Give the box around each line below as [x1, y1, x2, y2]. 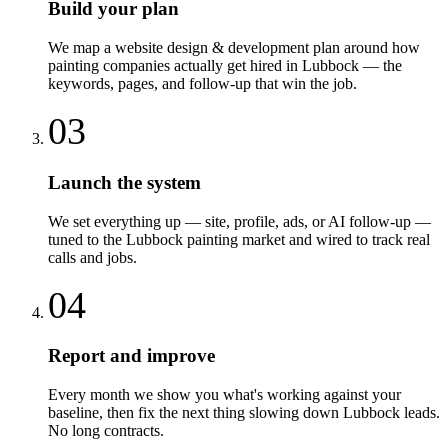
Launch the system [48, 171, 201, 193]
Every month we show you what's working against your [48, 385, 401, 403]
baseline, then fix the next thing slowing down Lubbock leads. [48, 403, 440, 421]
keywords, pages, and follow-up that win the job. [48, 75, 357, 93]
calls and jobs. [48, 248, 137, 266]
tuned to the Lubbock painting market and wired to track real [48, 230, 430, 248]
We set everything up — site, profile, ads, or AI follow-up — [48, 212, 431, 230]
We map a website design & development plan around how [48, 39, 420, 57]
